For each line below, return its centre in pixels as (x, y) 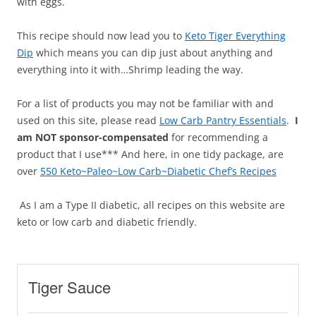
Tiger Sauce (69, 287)
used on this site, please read (88, 121)
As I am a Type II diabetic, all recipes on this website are (151, 205)
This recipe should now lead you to (101, 36)
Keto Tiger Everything (235, 36)
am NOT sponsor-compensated (93, 138)
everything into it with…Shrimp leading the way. (130, 70)
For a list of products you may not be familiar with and (145, 104)
